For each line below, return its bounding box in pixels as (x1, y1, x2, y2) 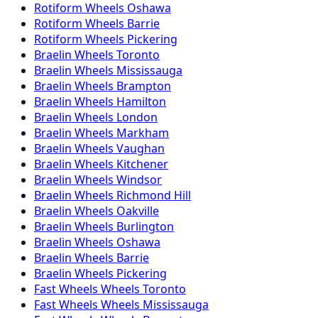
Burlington (116, 219, 174, 235)
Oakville (116, 203, 159, 219)
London (116, 109, 158, 126)
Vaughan (116, 141, 165, 157)
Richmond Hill (116, 187, 191, 204)
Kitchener (116, 156, 168, 172)
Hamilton (116, 94, 166, 110)
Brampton (116, 78, 171, 94)
